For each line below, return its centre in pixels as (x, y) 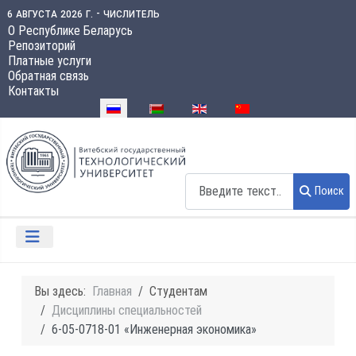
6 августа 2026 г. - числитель (83, 13)
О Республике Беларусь (70, 31)
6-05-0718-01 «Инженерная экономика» (155, 330)
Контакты (33, 91)
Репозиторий (42, 46)
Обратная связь (48, 76)
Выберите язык (133, 107)
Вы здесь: (64, 292)
